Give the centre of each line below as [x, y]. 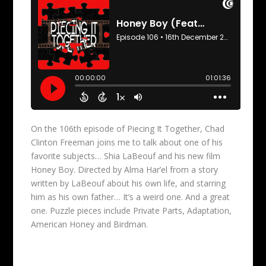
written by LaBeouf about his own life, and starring [129, 183]
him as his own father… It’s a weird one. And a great [131, 197]
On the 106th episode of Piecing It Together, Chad [128, 129]
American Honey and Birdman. [90, 224]
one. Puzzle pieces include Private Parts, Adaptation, [132, 211]
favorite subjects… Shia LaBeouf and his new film [126, 156]
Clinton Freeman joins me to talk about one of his [127, 142]
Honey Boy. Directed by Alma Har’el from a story [125, 170]
